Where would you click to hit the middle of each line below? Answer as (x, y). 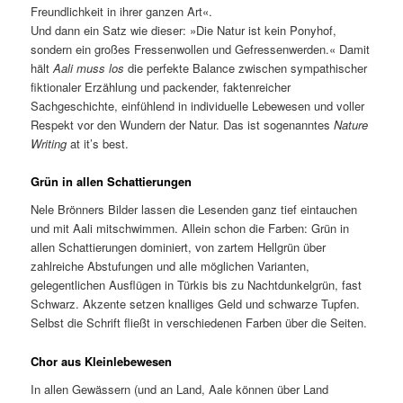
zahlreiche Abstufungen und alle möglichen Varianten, (170, 266)
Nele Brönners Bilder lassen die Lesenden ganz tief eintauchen (194, 210)
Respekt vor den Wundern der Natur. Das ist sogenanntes (183, 124)
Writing (49, 143)
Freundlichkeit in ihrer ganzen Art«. (122, 11)
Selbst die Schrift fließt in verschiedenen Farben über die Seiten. (199, 323)
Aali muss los (89, 67)
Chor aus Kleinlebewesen (102, 361)
